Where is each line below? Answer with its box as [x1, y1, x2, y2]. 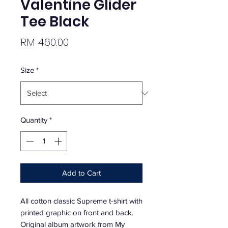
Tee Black [20, 12, 89, 32]
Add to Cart [62, 168, 101, 177]
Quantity [20, 116, 47, 124]
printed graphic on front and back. [20, 208, 133, 217]
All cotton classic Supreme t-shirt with [20, 196, 142, 205]
